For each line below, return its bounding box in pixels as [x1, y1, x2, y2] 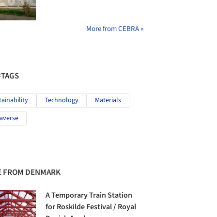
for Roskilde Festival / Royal [46, 201, 137, 213]
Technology [45, 95, 78, 106]
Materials [95, 95, 121, 106]
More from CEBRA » [86, 24, 143, 34]
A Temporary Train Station [46, 190, 133, 201]
